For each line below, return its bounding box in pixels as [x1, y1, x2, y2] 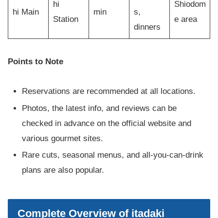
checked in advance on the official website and [22, 118, 192, 128]
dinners [133, 22, 161, 32]
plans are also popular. [22, 165, 105, 175]
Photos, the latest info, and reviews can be [22, 103, 177, 113]
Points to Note [8, 56, 63, 66]
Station [53, 14, 78, 24]
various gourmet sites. [22, 133, 104, 143]
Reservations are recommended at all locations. [22, 87, 196, 96]
